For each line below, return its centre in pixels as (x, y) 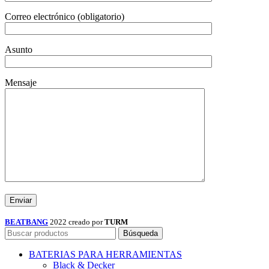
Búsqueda (141, 234)
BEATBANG (26, 222)
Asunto (19, 50)
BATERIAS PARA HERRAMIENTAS (105, 255)
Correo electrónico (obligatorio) (65, 17)
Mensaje (21, 83)
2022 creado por (77, 222)
